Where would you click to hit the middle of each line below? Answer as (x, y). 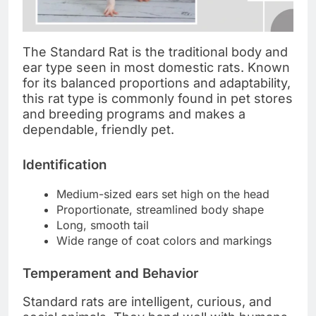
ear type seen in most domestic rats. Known (156, 67)
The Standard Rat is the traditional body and (155, 51)
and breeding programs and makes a (134, 114)
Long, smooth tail (103, 225)
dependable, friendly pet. (98, 129)
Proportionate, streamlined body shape (160, 209)
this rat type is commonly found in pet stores (158, 98)
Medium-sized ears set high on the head (163, 194)
